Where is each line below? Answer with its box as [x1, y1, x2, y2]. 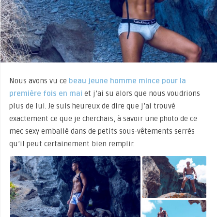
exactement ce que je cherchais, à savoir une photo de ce [9, 114, 197, 123]
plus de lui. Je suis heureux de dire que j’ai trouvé [9, 101, 175, 110]
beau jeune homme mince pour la [68, 76, 186, 85]
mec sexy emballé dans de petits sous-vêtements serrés [9, 126, 195, 136]
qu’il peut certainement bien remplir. [9, 139, 135, 148]
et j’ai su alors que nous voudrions [82, 89, 200, 98]
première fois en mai [9, 89, 82, 98]
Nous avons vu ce [9, 76, 67, 85]
